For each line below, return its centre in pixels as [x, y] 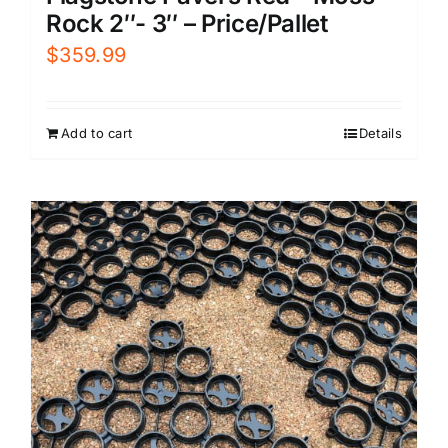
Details [380, 133]
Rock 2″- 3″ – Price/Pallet [187, 24]
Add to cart [97, 133]
